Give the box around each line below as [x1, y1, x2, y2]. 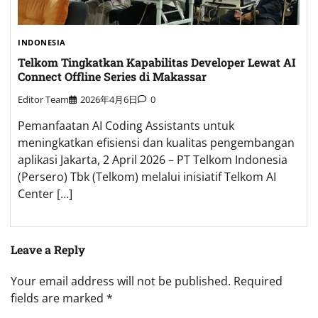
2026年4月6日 [80, 93, 138, 106]
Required [234, 273, 283, 290]
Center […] [18, 186, 72, 202]
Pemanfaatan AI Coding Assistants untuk [18, 118, 234, 134]
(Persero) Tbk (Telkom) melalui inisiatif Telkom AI [18, 169, 276, 185]
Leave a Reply [11, 242, 85, 258]
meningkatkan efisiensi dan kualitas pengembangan [18, 135, 295, 151]
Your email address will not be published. [11, 273, 231, 290]
